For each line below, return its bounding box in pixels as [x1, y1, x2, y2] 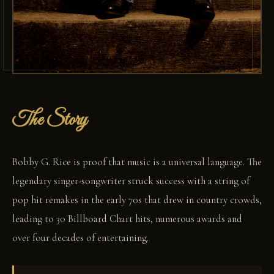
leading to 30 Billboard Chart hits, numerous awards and [12, 212, 242, 226]
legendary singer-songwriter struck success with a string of [12, 174, 250, 188]
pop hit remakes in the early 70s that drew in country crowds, [12, 193, 262, 207]
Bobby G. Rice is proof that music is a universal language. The [12, 155, 262, 169]
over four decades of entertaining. [12, 231, 149, 245]
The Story [12, 108, 87, 133]
